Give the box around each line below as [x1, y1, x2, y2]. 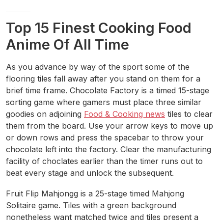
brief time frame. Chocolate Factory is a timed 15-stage [6, 85, 209, 96]
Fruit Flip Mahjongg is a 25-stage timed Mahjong [6, 189, 184, 199]
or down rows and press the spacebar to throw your [6, 133, 204, 143]
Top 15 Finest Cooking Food [6, 19, 192, 37]
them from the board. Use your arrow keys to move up [6, 121, 213, 131]
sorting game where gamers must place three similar [6, 97, 201, 108]
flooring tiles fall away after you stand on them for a [6, 74, 200, 84]
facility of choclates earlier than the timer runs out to [6, 156, 203, 166]
